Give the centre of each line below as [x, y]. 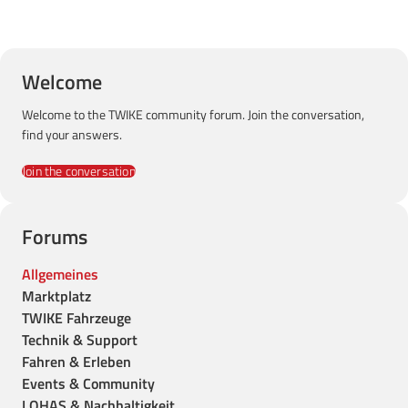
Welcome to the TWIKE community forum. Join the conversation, [193, 114]
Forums [55, 237]
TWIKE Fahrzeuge [76, 318]
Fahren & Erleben [76, 362]
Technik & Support [80, 340]
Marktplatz [56, 296]
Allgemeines [60, 274]
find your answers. [72, 134]
